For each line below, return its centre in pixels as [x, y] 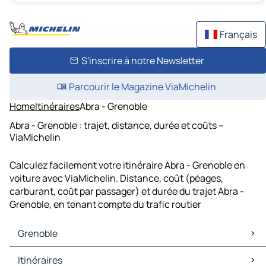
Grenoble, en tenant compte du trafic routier [105, 205]
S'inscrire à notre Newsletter [142, 61]
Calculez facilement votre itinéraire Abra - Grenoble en [127, 165]
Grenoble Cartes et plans [65, 254]
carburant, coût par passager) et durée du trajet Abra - [127, 191]
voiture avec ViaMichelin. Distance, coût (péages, [116, 178]
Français [238, 34]
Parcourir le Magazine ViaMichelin [142, 87]
